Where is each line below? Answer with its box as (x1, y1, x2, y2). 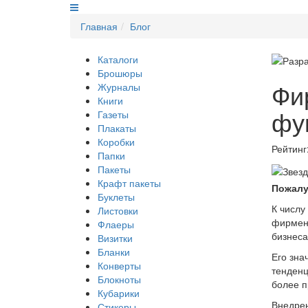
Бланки (98, 245, 130, 258)
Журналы (98, 80, 140, 93)
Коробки (98, 135, 135, 148)
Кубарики (98, 286, 140, 300)
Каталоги (98, 52, 138, 66)
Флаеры (98, 217, 134, 231)
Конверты (98, 258, 141, 272)
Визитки (98, 231, 133, 245)
